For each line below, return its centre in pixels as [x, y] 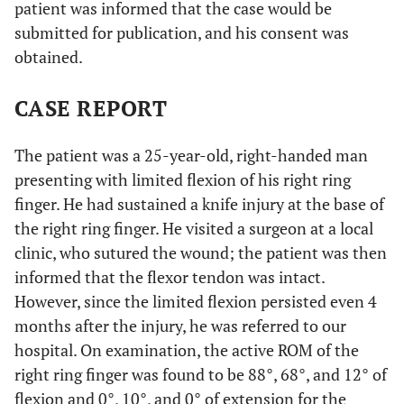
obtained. [49, 57]
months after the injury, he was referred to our [180, 326]
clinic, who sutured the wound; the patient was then [201, 252]
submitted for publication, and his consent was [182, 32]
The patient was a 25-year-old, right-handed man [191, 155]
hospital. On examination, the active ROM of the [187, 350]
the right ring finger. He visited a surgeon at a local [194, 228]
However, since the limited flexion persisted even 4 [196, 301]
